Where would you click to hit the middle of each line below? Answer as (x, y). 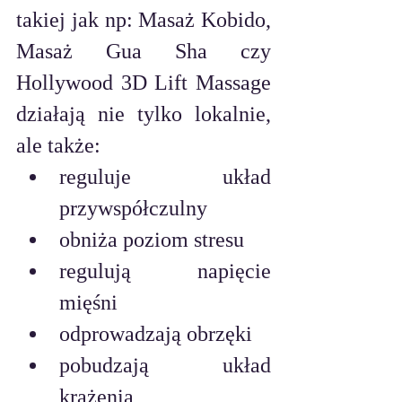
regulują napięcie (165, 271)
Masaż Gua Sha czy (144, 52)
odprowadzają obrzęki (158, 334)
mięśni (91, 303)
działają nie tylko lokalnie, (144, 114)
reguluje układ (165, 177)
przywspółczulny (133, 209)
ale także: (58, 146)
